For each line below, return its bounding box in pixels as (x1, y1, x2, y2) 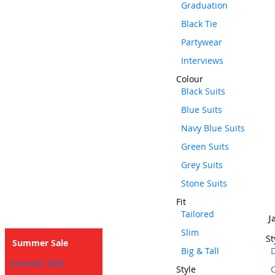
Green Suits (181, 141, 229, 152)
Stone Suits (181, 177, 227, 189)
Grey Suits (181, 159, 223, 171)
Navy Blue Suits (181, 122, 245, 134)
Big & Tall (181, 245, 219, 257)
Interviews (181, 55, 223, 66)
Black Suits (181, 85, 225, 97)
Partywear (181, 36, 222, 48)
